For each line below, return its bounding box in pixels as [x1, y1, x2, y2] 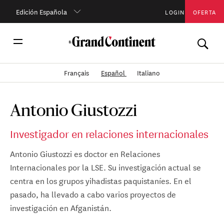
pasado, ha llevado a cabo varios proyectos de [10, 187, 176, 200]
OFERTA [192, 5, 216, 16]
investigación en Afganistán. [10, 200, 111, 213]
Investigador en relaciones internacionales [10, 125, 208, 141]
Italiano [137, 67, 160, 78]
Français [63, 67, 90, 78]
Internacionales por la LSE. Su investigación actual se [10, 160, 201, 173]
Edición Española [15, 5, 67, 16]
